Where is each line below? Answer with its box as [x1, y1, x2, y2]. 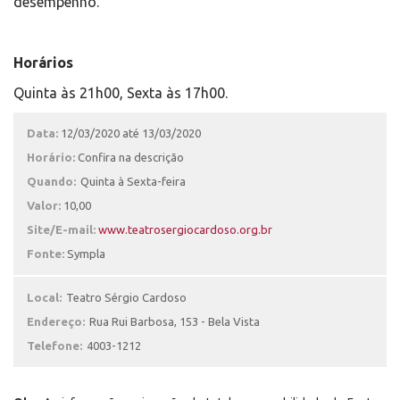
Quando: [27, 175, 76, 187]
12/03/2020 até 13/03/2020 [61, 127, 201, 139]
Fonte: [27, 247, 67, 260]
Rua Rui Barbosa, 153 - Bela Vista [89, 315, 260, 328]
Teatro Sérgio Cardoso [66, 291, 187, 304]
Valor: [27, 199, 61, 212]
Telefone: [27, 339, 82, 352]
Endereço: [27, 315, 85, 328]
